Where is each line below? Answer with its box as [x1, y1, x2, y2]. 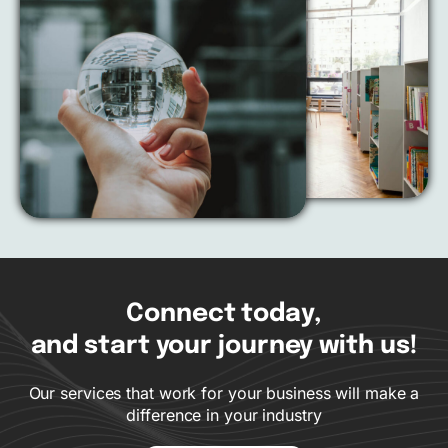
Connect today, [126, 301, 322, 328]
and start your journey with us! [30, 333, 418, 360]
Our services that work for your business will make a [28, 383, 420, 404]
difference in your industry [126, 405, 322, 426]
